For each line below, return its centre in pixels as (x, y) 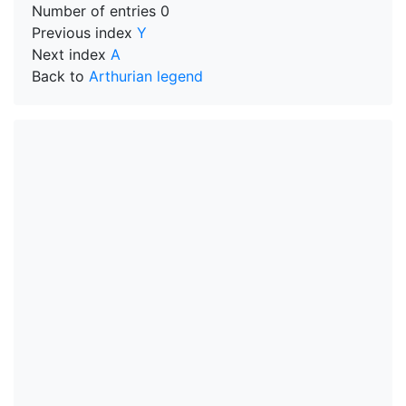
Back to (60, 76)
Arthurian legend (146, 76)
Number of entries (96, 11)
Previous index (84, 33)
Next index (71, 54)
